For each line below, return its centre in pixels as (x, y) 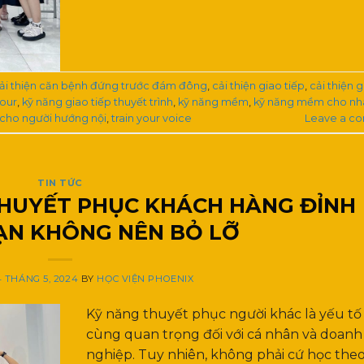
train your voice (152, 118)
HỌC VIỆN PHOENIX (145, 279)
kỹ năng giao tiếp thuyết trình (97, 102)
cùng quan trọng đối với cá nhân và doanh (224, 335)
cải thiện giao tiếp (258, 85)
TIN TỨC (60, 182)
